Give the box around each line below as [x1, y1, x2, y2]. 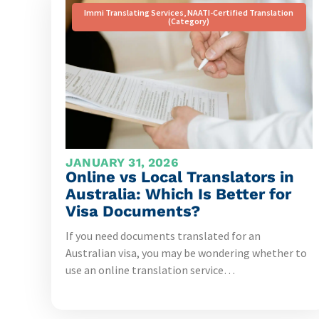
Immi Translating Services [84, 7, 184, 18]
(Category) [168, 16, 210, 26]
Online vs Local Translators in [66, 168, 294, 186]
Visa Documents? [66, 202, 200, 220]
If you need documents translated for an [66, 229, 261, 243]
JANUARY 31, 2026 [66, 155, 178, 169]
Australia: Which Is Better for [66, 185, 291, 203]
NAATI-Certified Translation [187, 7, 294, 18]
